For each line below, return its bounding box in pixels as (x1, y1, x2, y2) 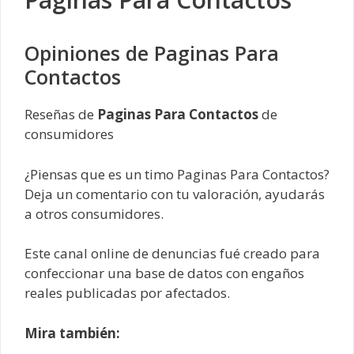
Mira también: (24, 323, 120, 342)
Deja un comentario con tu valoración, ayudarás (24, 184, 325, 203)
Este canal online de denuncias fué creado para (24, 244, 320, 263)
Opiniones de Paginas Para (24, 40, 279, 67)
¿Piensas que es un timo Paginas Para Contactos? (24, 164, 330, 183)
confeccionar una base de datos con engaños (24, 264, 304, 283)
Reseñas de (24, 105, 97, 124)
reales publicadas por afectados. (24, 284, 230, 303)
